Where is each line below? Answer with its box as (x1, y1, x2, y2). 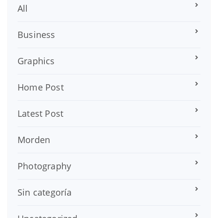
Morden (18, 133, 51, 145)
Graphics (18, 54, 55, 67)
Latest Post (18, 107, 64, 119)
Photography (18, 160, 72, 172)
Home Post (18, 81, 64, 93)
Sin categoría (18, 186, 72, 198)
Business (18, 28, 55, 40)
